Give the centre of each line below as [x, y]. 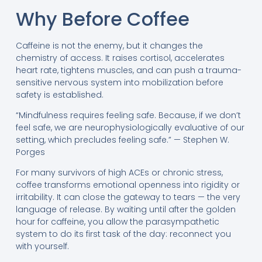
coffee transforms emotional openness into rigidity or [127, 185]
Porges [30, 152]
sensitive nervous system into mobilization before [119, 82]
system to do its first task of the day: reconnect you [123, 234]
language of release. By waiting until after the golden [125, 210]
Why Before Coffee [102, 19]
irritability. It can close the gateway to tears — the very [128, 197]
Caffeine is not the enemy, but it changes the [109, 45]
